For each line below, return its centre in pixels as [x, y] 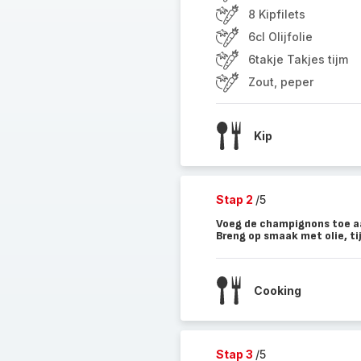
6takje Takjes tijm [298, 59]
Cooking [277, 290]
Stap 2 [235, 199]
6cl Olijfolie [280, 37]
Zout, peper [280, 82]
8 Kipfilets [276, 14]
